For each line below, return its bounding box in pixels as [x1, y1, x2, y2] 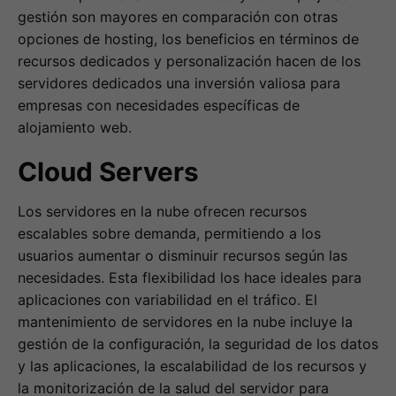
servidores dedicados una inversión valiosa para [18, 73, 340, 92]
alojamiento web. [18, 118, 132, 136]
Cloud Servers [18, 156, 199, 188]
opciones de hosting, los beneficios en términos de [18, 29, 359, 48]
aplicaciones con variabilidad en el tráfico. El [18, 291, 317, 309]
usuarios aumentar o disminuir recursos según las [18, 247, 347, 265]
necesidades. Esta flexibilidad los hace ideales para [18, 269, 362, 287]
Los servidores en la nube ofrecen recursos [18, 202, 307, 221]
